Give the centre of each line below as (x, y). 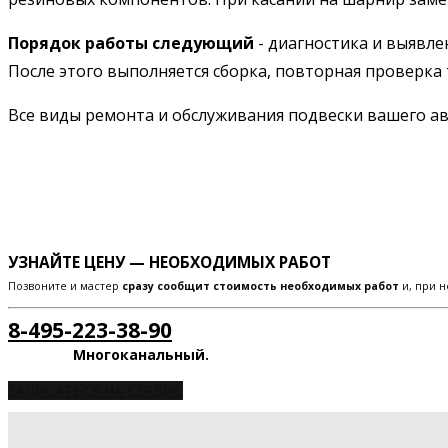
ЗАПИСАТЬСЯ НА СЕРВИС (95, 390)
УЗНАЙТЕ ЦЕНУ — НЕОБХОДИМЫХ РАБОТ (169, 262)
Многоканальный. (141, 354)
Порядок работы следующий (131, 42)
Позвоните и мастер (65, 285)
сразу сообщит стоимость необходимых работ (260, 285)
